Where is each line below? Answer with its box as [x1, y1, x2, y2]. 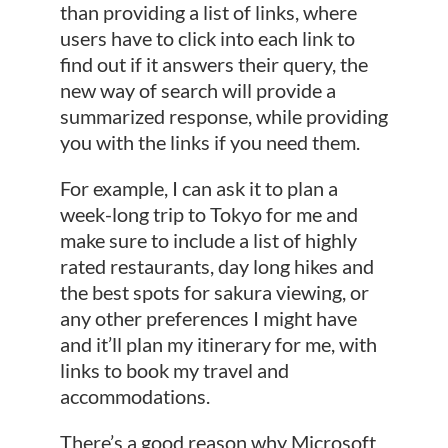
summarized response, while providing [59, 104, 388, 129]
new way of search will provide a [59, 78, 336, 103]
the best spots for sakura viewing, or [59, 280, 369, 305]
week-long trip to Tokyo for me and [59, 202, 358, 227]
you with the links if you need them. [59, 130, 360, 155]
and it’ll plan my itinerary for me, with [59, 332, 377, 357]
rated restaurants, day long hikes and [59, 254, 374, 279]
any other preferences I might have [59, 306, 357, 331]
